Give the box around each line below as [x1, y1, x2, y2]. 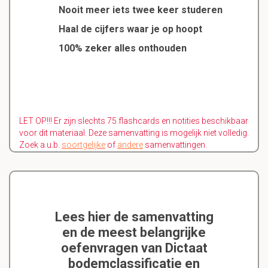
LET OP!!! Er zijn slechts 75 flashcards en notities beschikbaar [19, 116, 248, 126]
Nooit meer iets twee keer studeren [58, 4, 223, 16]
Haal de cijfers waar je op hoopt [58, 23, 202, 35]
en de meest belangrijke [62, 225, 206, 240]
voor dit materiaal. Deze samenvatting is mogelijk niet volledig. [19, 128, 249, 138]
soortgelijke [62, 140, 105, 150]
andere [117, 140, 143, 150]
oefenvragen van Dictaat [60, 240, 208, 256]
